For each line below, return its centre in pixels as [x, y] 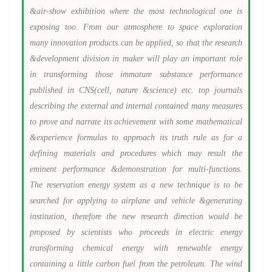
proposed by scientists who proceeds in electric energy [136, 232]
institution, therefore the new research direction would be [136, 216]
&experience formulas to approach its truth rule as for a [136, 138]
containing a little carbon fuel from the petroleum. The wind [136, 264]
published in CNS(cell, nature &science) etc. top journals [136, 90]
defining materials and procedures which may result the [136, 153]
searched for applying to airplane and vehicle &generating [136, 201]
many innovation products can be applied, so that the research [136, 43]
